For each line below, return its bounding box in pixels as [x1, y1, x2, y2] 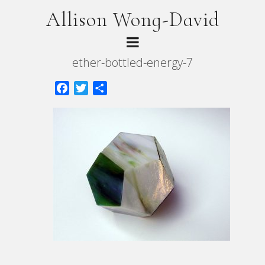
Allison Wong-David [46, 8, 219, 32]
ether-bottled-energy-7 [72, 54, 193, 70]
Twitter [88, 82, 121, 95]
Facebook [69, 82, 112, 95]
